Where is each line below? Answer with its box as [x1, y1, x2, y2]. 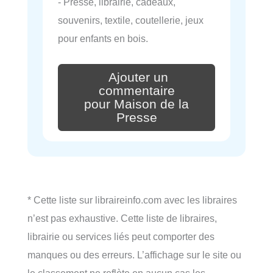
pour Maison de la [84, 96, 189, 112]
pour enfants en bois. [58, 33, 148, 44]
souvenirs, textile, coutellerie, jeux [58, 15, 204, 26]
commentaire [98, 83, 175, 98]
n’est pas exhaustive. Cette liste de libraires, [27, 212, 217, 224]
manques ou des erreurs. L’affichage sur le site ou [27, 249, 241, 260]
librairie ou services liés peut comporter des [27, 230, 214, 242]
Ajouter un [108, 70, 168, 85]
